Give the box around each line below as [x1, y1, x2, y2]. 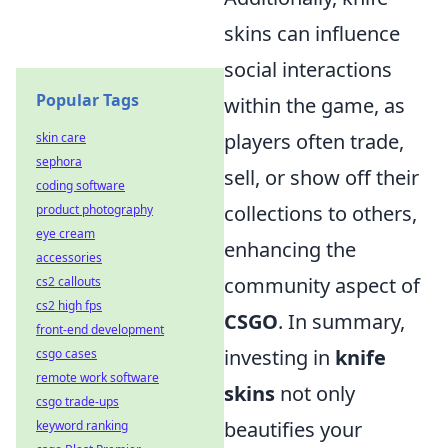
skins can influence [224, 20, 400, 47]
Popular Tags [36, 89, 139, 111]
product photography [36, 201, 153, 218]
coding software [36, 177, 125, 194]
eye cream [36, 225, 95, 242]
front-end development [36, 321, 164, 338]
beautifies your [224, 416, 362, 443]
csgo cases [36, 345, 97, 362]
